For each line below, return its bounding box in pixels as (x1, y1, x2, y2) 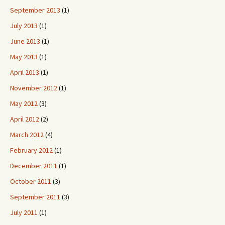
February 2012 (10, 146, 53, 155)
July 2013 (10, 21, 38, 30)
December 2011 (10, 161, 57, 170)
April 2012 (10, 115, 39, 124)
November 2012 (10, 83, 57, 92)
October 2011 (10, 177, 51, 186)
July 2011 (10, 208, 38, 217)
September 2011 (10, 192, 60, 201)
